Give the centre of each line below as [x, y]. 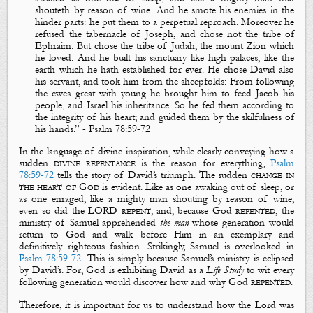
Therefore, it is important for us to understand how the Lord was [156, 305]
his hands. [55, 129]
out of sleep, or [261, 187]
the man [174, 223]
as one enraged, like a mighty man [96, 199]
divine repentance [95, 163]
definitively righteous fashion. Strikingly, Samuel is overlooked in [156, 247]
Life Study [225, 270]
